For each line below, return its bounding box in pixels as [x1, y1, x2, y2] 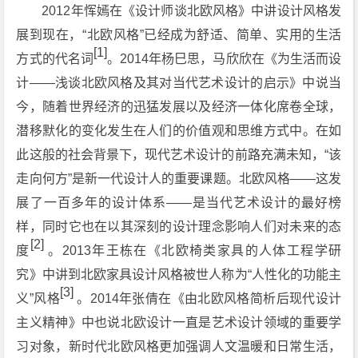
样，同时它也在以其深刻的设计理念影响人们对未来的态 [16, 220, 342, 233]
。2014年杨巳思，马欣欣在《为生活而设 [106, 52, 342, 66]
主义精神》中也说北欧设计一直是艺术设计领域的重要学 [16, 316, 342, 329]
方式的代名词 [16, 52, 93, 66]
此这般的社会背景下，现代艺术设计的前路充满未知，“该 [16, 148, 342, 161]
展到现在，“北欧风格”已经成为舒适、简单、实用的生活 [16, 28, 342, 42]
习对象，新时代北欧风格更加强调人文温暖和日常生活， [16, 340, 342, 353]
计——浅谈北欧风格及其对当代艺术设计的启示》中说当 [16, 76, 342, 89]
